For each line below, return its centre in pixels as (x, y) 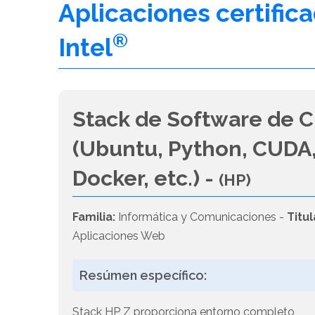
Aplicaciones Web (119, 236)
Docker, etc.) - (146, 178)
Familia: (94, 217)
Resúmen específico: (143, 276)
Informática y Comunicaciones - (201, 217)
